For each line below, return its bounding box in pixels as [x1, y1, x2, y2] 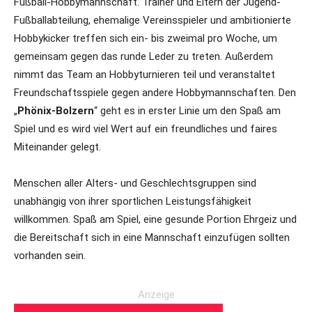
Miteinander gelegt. [14, 141, 101, 153]
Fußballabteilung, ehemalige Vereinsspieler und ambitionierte [14, 14, 291, 26]
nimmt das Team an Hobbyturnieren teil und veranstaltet [14, 68, 275, 81]
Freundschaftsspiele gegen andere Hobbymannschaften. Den [14, 86, 296, 99]
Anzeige [137, 288, 175, 301]
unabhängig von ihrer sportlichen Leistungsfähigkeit [14, 195, 251, 208]
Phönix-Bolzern [17, 104, 94, 117]
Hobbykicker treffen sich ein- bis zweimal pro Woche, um [14, 32, 277, 45]
